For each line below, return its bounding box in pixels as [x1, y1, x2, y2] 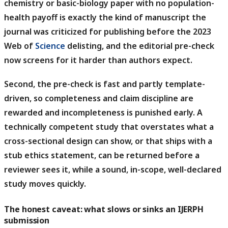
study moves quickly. [4, 178, 86, 189]
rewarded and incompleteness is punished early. [4, 106, 195, 118]
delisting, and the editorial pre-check [65, 40, 214, 51]
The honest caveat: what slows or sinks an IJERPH [4, 203, 204, 215]
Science [35, 40, 65, 51]
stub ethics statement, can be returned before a [4, 149, 199, 161]
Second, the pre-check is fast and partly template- [4, 78, 205, 90]
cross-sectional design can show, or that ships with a [4, 135, 212, 147]
